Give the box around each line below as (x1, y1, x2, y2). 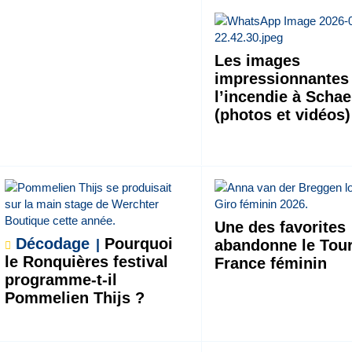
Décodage (15, 234, 90, 252)
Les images (214, 52, 301, 69)
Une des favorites (214, 218, 346, 236)
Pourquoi (99, 234, 173, 252)
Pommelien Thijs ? (4, 288, 145, 306)
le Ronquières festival (4, 252, 168, 270)
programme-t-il (4, 270, 117, 288)
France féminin (214, 254, 328, 272)
